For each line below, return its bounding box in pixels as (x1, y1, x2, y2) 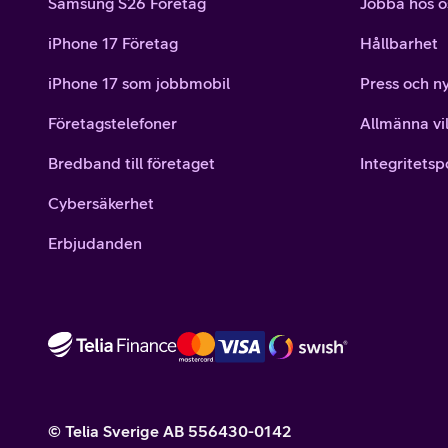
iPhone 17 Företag (48, 34, 178, 52)
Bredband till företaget (48, 154, 215, 172)
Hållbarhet (360, 34, 438, 52)
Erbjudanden (48, 234, 142, 252)
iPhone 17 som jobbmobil (48, 74, 230, 92)
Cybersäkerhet (48, 194, 154, 212)
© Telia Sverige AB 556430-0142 (48, 422, 292, 440)
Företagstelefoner (48, 114, 177, 132)
